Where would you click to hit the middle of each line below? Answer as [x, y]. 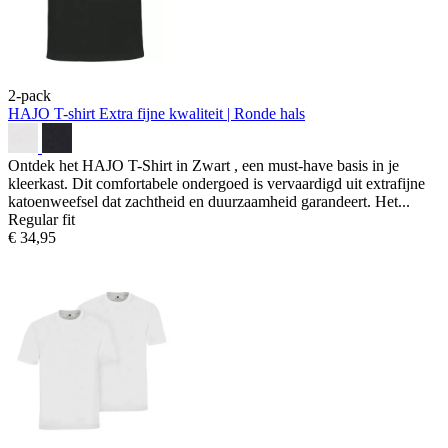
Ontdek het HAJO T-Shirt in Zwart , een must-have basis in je [203, 165]
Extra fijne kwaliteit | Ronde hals [202, 113]
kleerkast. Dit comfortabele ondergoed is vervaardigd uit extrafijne [216, 183]
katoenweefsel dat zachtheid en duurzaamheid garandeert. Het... [209, 201]
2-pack [29, 95]
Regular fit [41, 219]
